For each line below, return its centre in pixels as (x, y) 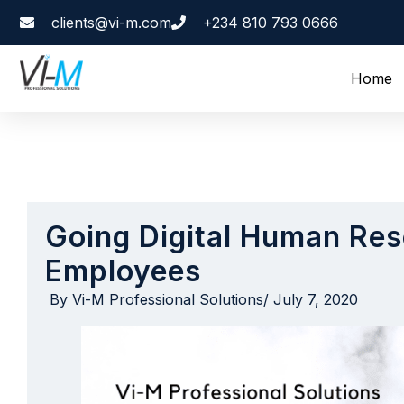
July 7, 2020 (316, 299)
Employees (123, 271)
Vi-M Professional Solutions (165, 299)
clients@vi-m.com (111, 22)
